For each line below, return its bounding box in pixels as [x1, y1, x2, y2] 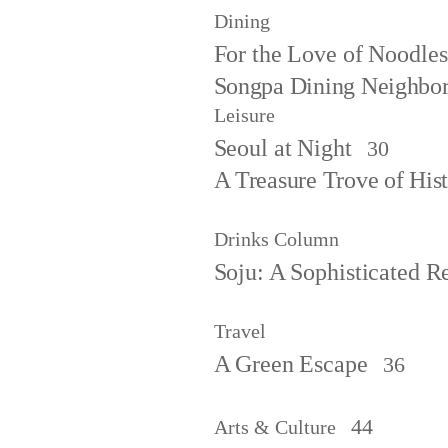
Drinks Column [213, 228, 339, 250]
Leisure [213, 104, 275, 126]
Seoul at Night [213, 135, 352, 161]
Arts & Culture [213, 416, 336, 438]
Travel [213, 320, 266, 342]
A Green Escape [213, 351, 368, 377]
